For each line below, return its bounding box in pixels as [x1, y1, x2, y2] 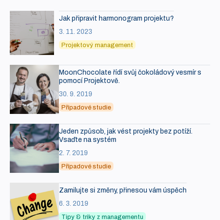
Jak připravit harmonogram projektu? [59, 15, 174, 23]
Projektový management [61, 42, 133, 49]
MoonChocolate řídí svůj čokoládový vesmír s [59, 69, 201, 77]
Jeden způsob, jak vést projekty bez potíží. [59, 128, 192, 136]
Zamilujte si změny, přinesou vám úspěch [59, 187, 187, 194]
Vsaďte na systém [59, 136, 116, 144]
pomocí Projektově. [59, 77, 120, 85]
